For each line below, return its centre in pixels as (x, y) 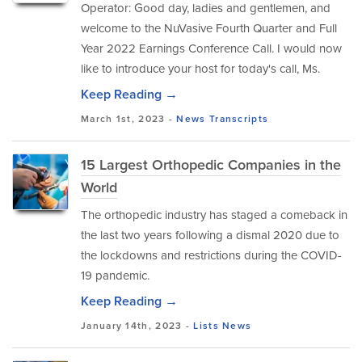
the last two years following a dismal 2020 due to (210, 235)
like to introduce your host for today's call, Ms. (200, 69)
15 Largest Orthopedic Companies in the (211, 165)
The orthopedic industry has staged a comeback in (214, 215)
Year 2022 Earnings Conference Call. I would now (211, 48)
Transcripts (239, 119)
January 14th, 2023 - (137, 326)
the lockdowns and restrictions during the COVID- (211, 255)
